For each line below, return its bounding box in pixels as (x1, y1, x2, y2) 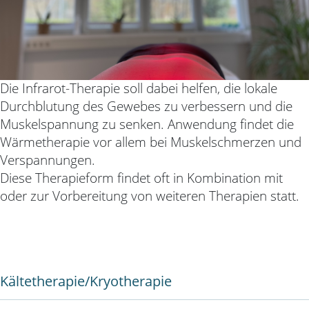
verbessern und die (181, 97, 292, 115)
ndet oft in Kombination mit (124, 169, 283, 187)
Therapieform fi (35, 169, 124, 187)
